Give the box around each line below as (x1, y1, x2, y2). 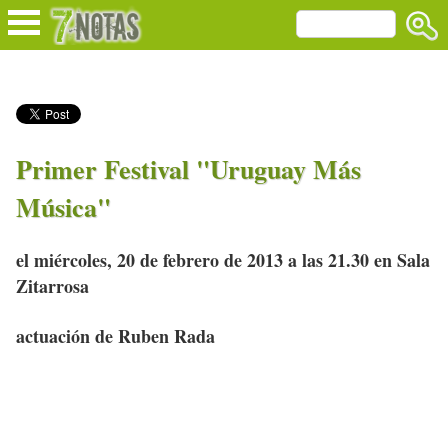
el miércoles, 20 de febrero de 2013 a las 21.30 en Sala (16, 247, 430, 274)
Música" (16, 187, 111, 226)
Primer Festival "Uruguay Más (16, 149, 361, 188)
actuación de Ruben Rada (16, 323, 215, 350)
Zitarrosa (16, 273, 89, 300)
